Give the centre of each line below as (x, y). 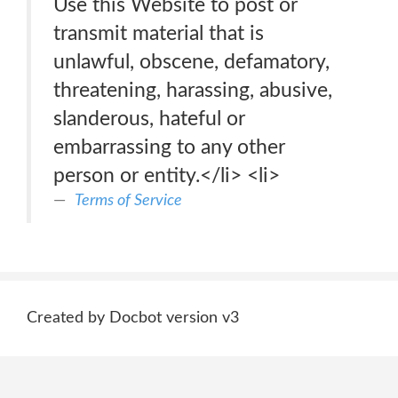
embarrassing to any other (169, 147)
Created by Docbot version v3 (133, 318)
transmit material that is (159, 33)
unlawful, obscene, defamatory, (191, 62)
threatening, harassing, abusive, (193, 90)
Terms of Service (128, 200)
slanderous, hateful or (149, 119)
